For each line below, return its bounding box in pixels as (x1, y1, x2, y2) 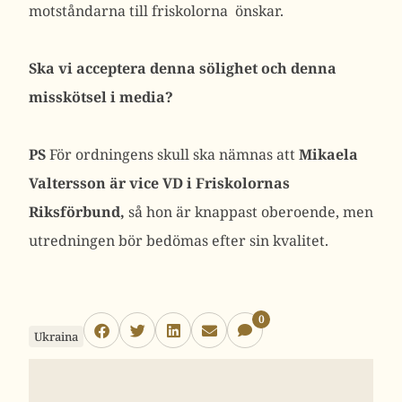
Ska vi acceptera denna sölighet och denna (29, 58, 336, 78)
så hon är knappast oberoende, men (125, 202, 373, 222)
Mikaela (299, 144, 358, 164)
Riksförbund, (29, 202, 125, 222)
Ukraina (34, 328, 78, 345)
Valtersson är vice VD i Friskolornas (29, 173, 290, 193)
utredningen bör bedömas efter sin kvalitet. (29, 231, 328, 250)
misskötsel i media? (29, 87, 177, 107)
